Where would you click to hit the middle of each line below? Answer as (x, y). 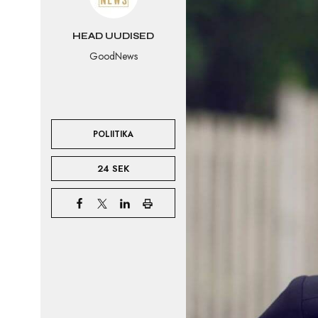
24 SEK (113, 169)
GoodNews (113, 56)
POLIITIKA (113, 134)
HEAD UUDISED (113, 36)
